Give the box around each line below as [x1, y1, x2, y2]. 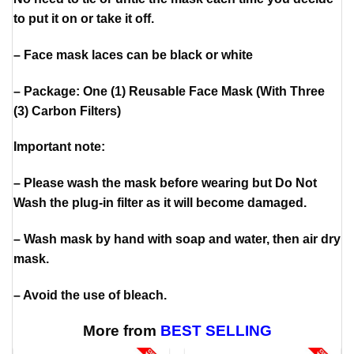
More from [82, 322, 160, 339]
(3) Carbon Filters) [13, 104, 121, 118]
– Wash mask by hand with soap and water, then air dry [13, 232, 341, 246]
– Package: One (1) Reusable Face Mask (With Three [13, 84, 325, 98]
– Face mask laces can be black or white [13, 47, 253, 62]
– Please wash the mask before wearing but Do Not [13, 176, 317, 190]
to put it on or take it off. [13, 12, 154, 25]
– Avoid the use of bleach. [13, 288, 167, 302]
